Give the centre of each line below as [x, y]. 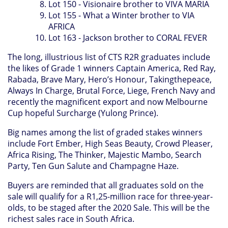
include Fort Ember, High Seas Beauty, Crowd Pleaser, [110, 143]
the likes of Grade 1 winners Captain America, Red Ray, [112, 68]
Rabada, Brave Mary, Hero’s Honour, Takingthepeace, [110, 79]
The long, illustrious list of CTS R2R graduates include [109, 57]
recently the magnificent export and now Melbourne [108, 102]
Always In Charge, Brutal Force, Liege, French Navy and [111, 90]
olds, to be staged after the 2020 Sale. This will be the [109, 207]
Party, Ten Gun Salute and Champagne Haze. [93, 166]
